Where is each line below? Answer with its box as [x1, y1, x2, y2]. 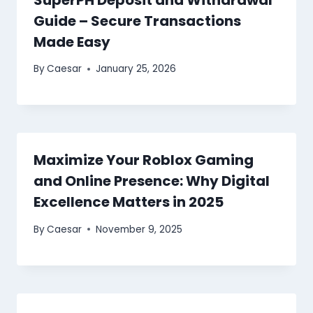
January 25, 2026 [96, 62, 177, 76]
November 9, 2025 [96, 222, 183, 236]
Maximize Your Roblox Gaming [34, 150, 254, 170]
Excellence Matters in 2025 [34, 192, 224, 212]
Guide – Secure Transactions [34, 10, 241, 31]
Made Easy [34, 31, 110, 52]
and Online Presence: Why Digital [34, 171, 270, 191]
